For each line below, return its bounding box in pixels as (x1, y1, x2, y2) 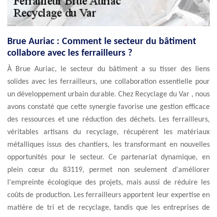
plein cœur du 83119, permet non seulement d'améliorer (7, 166, 210, 174)
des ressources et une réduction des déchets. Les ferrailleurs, (7, 116, 210, 124)
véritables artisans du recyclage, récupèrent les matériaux (7, 128, 210, 136)
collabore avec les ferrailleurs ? (7, 48, 132, 58)
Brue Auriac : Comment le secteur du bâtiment (7, 37, 196, 46)
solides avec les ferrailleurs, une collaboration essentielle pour (7, 78, 210, 86)
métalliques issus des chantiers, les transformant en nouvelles (7, 141, 210, 149)
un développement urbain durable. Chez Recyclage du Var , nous (7, 91, 210, 98)
